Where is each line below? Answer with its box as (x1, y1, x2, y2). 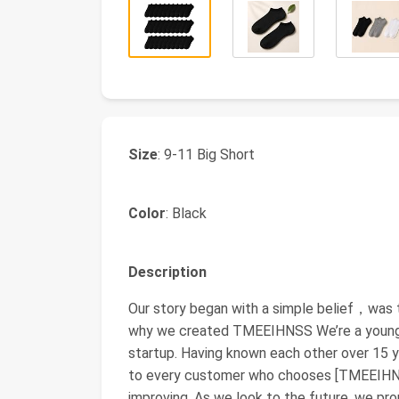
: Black (166, 205, 207, 222)
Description (128, 264, 207, 281)
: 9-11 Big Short (158, 146, 255, 163)
